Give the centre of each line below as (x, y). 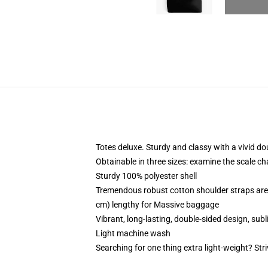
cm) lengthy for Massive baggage (157, 205)
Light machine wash (133, 233)
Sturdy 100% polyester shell (146, 176)
